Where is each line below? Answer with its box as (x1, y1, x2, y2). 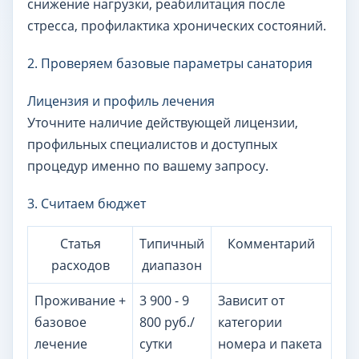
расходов (50, 256, 110, 274)
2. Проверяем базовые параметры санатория (27, 54, 313, 72)
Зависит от (218, 292, 284, 309)
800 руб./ (139, 313, 195, 331)
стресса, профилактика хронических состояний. (27, 17, 326, 34)
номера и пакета (218, 335, 322, 353)
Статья (59, 235, 101, 252)
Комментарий (228, 235, 315, 252)
